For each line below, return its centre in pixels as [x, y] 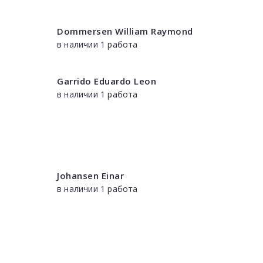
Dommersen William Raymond [125, 31]
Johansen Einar [90, 176]
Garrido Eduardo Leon [107, 81]
